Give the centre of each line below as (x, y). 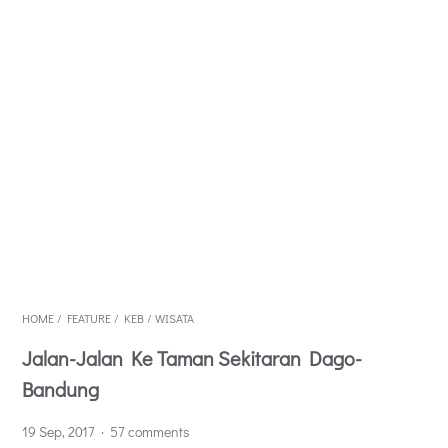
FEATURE (89, 318)
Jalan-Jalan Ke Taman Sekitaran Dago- (192, 358)
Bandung (60, 389)
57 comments (150, 431)
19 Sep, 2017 (60, 431)
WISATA (174, 318)
